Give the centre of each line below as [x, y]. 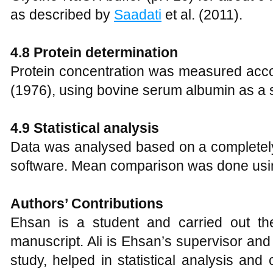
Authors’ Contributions [87, 204]
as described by [62, 15]
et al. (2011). [202, 15]
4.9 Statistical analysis [85, 128]
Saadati [138, 15]
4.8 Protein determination [94, 53]
